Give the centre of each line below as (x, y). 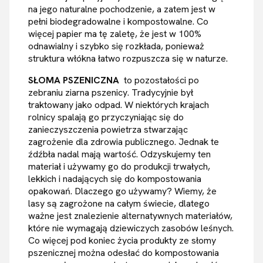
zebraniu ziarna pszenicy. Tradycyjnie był (111, 93)
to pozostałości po (159, 80)
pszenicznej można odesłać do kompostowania (124, 253)
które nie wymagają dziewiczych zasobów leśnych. (131, 228)
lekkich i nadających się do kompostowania (115, 179)
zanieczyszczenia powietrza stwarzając (108, 130)
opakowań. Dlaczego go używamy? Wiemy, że (122, 191)
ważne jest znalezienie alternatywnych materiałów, (130, 216)
